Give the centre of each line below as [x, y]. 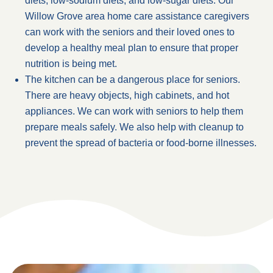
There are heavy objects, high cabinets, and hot [127, 95]
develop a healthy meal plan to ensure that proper [132, 48]
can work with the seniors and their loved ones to [130, 32]
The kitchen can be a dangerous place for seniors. [133, 80]
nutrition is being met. [71, 64]
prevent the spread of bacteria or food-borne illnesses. [141, 143]
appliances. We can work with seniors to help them [134, 111]
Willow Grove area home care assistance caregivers [137, 16]
